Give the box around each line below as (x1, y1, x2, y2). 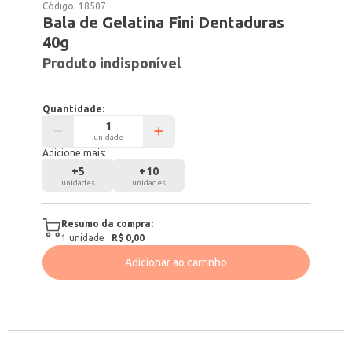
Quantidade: (42, 104, 105, 114)
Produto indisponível (42, 55, 181, 71)
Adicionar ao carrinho (125, 256, 227, 269)
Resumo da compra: (61, 218, 154, 229)
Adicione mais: (42, 148, 107, 158)
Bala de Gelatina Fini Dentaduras (42, 13, 285, 31)
